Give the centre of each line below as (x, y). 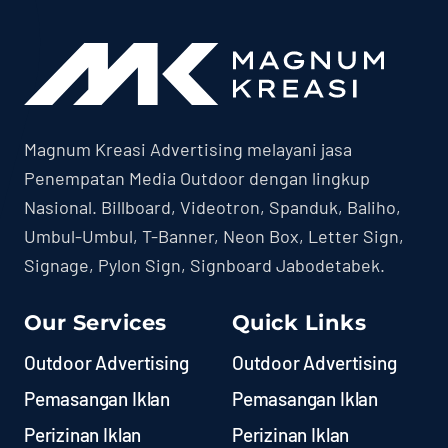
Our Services (95, 323)
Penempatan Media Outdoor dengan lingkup (196, 178)
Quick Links (299, 323)
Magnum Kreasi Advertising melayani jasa (187, 149)
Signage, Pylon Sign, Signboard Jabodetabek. (204, 265)
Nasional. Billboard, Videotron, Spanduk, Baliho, (212, 207)
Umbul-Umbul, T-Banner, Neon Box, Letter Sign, (213, 236)
